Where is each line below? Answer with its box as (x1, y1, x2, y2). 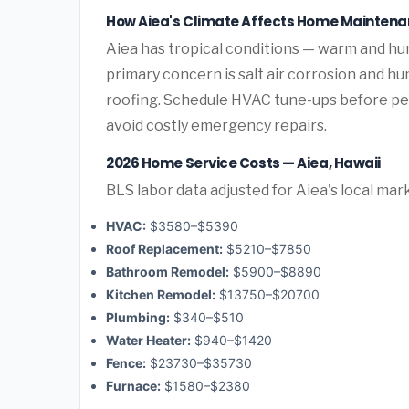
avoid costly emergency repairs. (106, 116, 327, 134)
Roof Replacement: (106, 241, 223, 257)
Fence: (106, 355, 146, 372)
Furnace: (106, 378, 161, 394)
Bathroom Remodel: (106, 264, 229, 280)
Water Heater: (106, 332, 191, 349)
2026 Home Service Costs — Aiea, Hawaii (106, 152, 381, 173)
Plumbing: (106, 309, 170, 326)
